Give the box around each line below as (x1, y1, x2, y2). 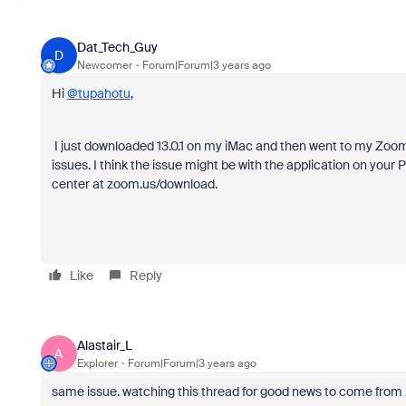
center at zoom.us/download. (51, 176, 220, 192)
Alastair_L (76, 336, 132, 353)
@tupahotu (66, 85, 130, 101)
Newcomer (76, 57, 132, 72)
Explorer (76, 355, 118, 371)
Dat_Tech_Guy (76, 38, 158, 55)
